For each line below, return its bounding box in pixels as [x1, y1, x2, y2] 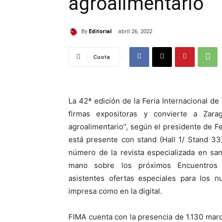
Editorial [89, 28, 111, 35]
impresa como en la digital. [68, 186, 162, 196]
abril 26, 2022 [118, 28, 152, 35]
